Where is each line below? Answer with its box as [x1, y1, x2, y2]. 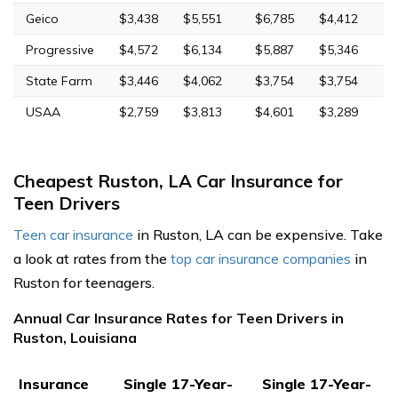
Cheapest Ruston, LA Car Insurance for [13, 169, 343, 192]
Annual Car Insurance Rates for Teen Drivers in [13, 308, 344, 327]
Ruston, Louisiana [13, 328, 137, 346]
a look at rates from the [13, 249, 171, 267]
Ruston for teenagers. [13, 273, 155, 291]
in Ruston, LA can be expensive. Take [133, 225, 383, 243]
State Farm [26, 72, 92, 89]
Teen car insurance [13, 225, 133, 243]
